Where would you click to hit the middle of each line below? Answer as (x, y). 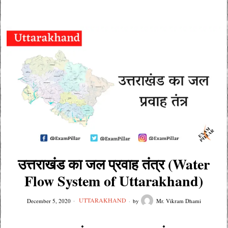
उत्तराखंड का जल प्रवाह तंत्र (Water (114, 164)
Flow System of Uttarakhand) (114, 181)
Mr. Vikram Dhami (178, 201)
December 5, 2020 (49, 201)
